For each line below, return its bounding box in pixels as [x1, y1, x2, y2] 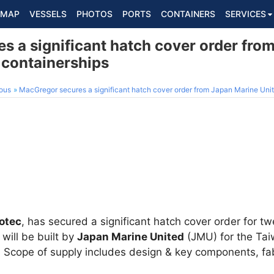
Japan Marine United [77, 231, 184, 243]
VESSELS [29, 9, 67, 19]
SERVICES [225, 9, 266, 19]
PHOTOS [76, 9, 113, 19]
